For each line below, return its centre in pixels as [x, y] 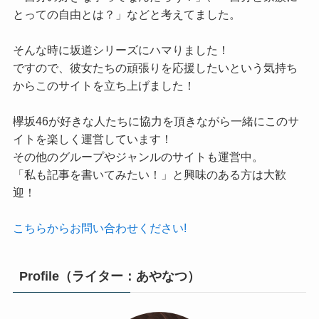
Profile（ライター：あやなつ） [109, 277]
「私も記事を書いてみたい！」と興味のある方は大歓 [149, 175]
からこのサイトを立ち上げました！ [104, 86]
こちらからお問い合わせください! [99, 228]
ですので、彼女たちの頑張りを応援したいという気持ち [155, 68]
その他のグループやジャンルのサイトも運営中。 [138, 157]
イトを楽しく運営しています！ [92, 139]
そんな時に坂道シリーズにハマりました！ [121, 50]
